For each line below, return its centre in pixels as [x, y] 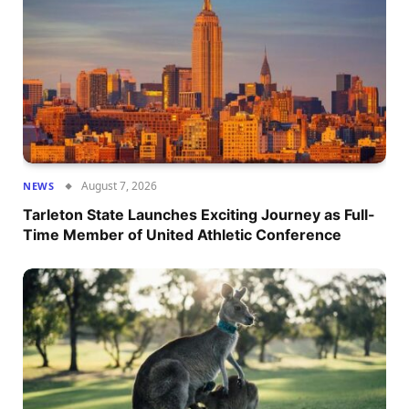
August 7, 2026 [120, 185]
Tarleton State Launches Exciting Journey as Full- [199, 214]
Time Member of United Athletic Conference [182, 234]
